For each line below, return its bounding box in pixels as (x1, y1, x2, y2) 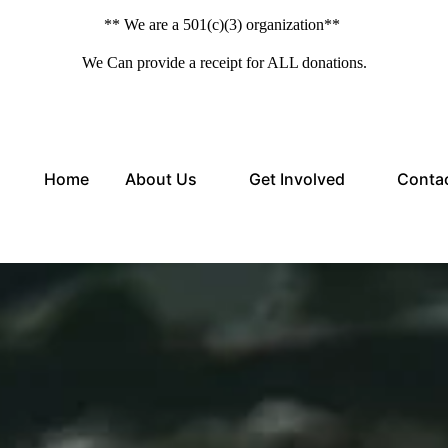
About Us (125, 169, 197, 190)
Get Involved (249, 169, 345, 190)
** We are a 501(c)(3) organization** (104, 16, 344, 33)
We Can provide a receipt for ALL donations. (81, 54, 367, 71)
